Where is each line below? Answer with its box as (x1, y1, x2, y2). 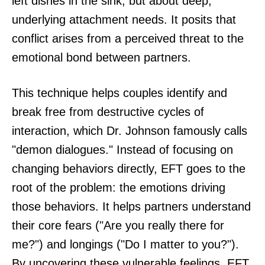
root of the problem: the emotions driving (12, 181, 225, 195)
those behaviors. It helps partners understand (12, 200, 251, 214)
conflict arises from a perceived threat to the (12, 32, 244, 46)
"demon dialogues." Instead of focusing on (12, 143, 233, 157)
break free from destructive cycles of (12, 105, 204, 119)
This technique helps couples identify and (12, 86, 227, 100)
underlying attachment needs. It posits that (12, 13, 236, 27)
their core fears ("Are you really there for (12, 219, 224, 232)
